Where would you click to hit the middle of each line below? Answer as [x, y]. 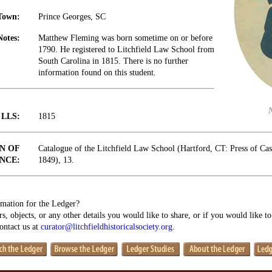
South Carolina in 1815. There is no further [113, 61]
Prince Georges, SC [72, 17]
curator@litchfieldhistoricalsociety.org [107, 226]
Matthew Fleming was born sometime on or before [125, 38]
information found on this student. [97, 73]
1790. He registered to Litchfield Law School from [126, 49]
